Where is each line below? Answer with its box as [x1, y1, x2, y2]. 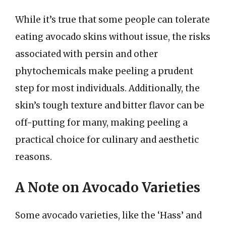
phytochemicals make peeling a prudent [15, 66, 193, 77]
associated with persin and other [15, 48, 158, 60]
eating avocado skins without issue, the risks [15, 31, 210, 42]
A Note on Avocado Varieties [15, 179, 200, 196]
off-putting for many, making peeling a [15, 117, 188, 128]
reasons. [15, 151, 52, 162]
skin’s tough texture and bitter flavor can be [15, 100, 204, 111]
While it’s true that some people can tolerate [15, 14, 210, 25]
